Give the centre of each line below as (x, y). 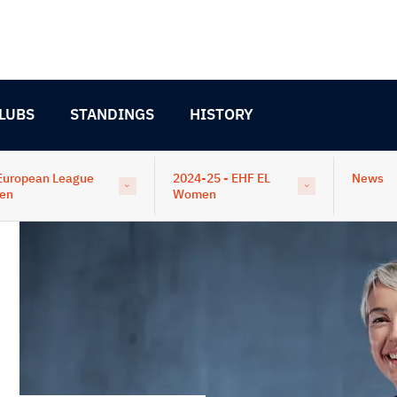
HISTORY (222, 114)
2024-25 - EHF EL (221, 178)
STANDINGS (112, 114)
